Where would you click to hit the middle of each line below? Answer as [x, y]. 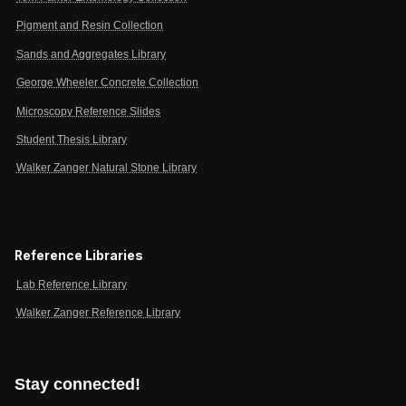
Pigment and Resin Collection [90, 26]
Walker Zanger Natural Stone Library [106, 168]
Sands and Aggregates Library [91, 54]
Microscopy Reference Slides [88, 111]
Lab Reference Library [72, 284]
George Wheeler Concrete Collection [107, 83]
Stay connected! [77, 385]
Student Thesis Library [72, 139]
